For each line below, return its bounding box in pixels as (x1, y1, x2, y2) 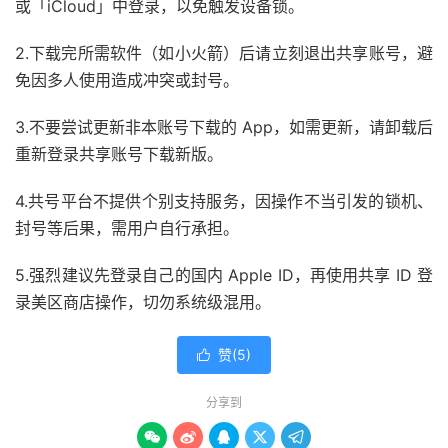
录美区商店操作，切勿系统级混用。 (15, 291, 271, 312)
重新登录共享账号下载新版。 (15, 143, 223, 164)
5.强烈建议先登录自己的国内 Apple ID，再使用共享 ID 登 (15, 264, 433, 285)
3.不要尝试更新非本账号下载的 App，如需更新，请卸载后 (15, 116, 433, 137)
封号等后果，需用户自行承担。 (15, 217, 239, 238)
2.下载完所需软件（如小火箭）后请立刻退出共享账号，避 (15, 42, 433, 63)
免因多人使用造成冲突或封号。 (15, 69, 239, 90)
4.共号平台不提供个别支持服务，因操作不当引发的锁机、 (15, 190, 433, 211)
